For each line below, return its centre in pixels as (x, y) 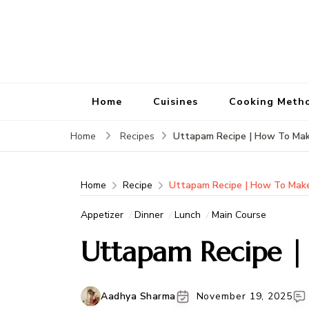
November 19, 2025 (244, 296)
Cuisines (176, 102)
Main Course (239, 215)
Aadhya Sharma (138, 296)
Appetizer (102, 215)
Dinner (149, 215)
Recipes (137, 137)
